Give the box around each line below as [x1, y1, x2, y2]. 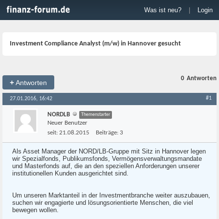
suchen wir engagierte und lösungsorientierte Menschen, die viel [12, 199, 193, 206]
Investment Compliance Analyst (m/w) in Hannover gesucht [10, 40, 181, 47]
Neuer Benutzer [47, 120, 88, 126]
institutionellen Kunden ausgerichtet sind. [12, 170, 129, 177]
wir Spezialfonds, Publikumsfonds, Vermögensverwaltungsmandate [12, 155, 202, 162]
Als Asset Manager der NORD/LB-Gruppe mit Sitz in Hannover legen [12, 148, 206, 155]
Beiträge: [96, 130, 118, 136]
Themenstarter [81, 112, 110, 117]
